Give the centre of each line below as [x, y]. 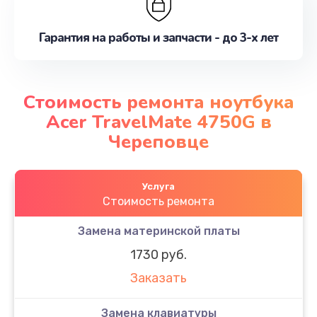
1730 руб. [158, 254]
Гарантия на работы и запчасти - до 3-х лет [158, 38]
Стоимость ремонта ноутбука [158, 102]
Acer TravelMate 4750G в [158, 122]
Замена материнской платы [158, 231]
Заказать [158, 278]
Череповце [158, 142]
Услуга [158, 186]
